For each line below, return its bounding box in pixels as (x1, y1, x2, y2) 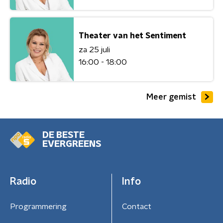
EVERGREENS (42, 140, 101, 149)
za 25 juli (79, 45, 110, 54)
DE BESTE (42, 131, 85, 140)
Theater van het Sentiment (79, 31, 186, 40)
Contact (121, 203, 151, 211)
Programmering (10, 203, 67, 211)
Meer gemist (146, 93, 196, 101)
